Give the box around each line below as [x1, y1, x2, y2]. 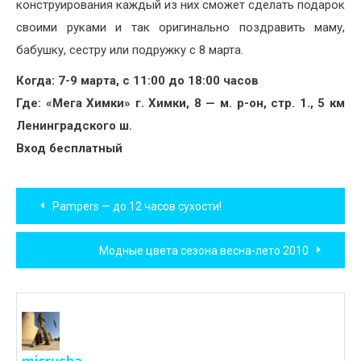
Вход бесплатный [16, 141, 122, 156]
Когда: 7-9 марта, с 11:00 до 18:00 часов [16, 73, 259, 89]
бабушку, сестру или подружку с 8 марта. [16, 43, 243, 58]
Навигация [15, 180, 143, 214]
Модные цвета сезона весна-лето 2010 [99, 244, 309, 258]
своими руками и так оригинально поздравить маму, [16, 20, 345, 35]
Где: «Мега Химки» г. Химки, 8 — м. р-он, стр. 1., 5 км [16, 96, 345, 111]
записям [15, 253, 111, 287]
